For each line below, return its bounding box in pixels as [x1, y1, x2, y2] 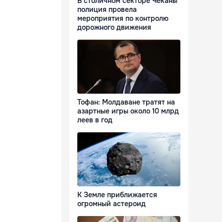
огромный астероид [77, 199, 146, 209]
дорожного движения [77, 23, 151, 32]
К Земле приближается [77, 190, 157, 200]
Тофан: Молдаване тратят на [77, 98, 175, 107]
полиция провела [77, 5, 137, 14]
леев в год [77, 115, 112, 125]
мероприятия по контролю [77, 14, 168, 23]
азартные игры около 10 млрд [77, 107, 179, 116]
